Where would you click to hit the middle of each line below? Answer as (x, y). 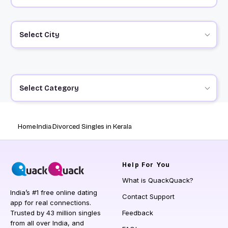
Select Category (49, 88)
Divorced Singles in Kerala (92, 127)
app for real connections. (51, 203)
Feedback (138, 213)
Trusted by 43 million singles (55, 213)
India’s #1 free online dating (54, 193)
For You (155, 165)
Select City (39, 35)
